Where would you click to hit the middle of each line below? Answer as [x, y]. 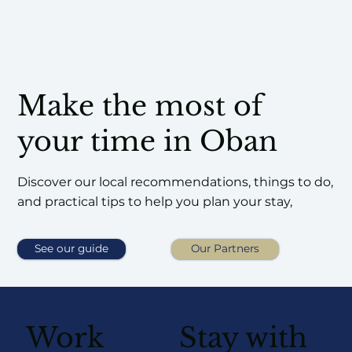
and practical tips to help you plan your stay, [155, 202]
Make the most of [139, 105]
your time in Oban [147, 141]
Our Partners [225, 249]
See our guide [72, 249]
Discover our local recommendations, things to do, [176, 182]
